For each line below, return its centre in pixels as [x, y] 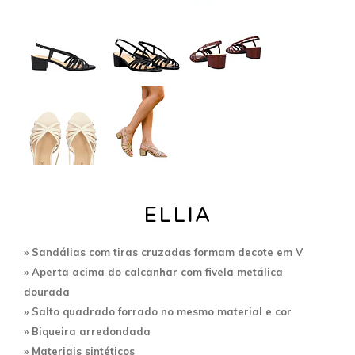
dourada [47, 291]
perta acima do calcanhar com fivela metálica [161, 271]
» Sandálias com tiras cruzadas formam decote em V [163, 252]
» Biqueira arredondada [87, 331]
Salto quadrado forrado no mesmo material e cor [162, 311]
